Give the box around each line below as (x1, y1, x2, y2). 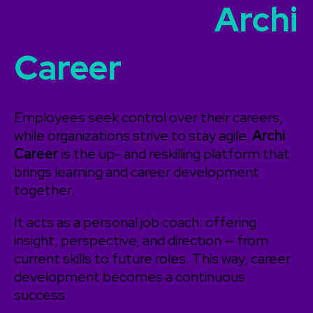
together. (14, 181, 74, 199)
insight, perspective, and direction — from (14, 231, 268, 249)
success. (14, 286, 68, 304)
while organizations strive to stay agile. (14, 126, 252, 145)
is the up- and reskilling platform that (59, 145, 290, 163)
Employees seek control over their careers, (14, 108, 283, 126)
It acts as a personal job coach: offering (14, 213, 256, 231)
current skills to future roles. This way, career (14, 249, 291, 268)
